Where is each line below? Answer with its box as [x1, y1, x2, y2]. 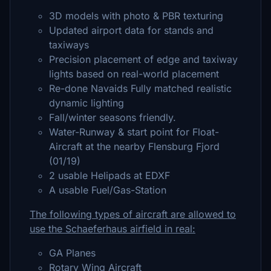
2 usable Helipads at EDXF [49, 169, 170, 181]
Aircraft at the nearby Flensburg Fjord [49, 140, 220, 152]
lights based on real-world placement [49, 68, 219, 80]
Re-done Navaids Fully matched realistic [49, 82, 232, 94]
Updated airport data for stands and [49, 24, 214, 36]
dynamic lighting [49, 97, 124, 109]
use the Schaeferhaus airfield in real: [30, 223, 195, 235]
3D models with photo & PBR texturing [49, 10, 223, 22]
